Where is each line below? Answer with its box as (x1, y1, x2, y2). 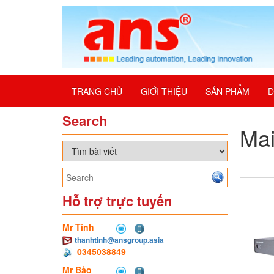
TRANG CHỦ (72, 85, 122, 98)
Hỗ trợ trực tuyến (62, 191, 172, 211)
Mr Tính (62, 221, 97, 234)
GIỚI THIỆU (141, 85, 187, 98)
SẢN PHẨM (206, 85, 250, 98)
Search (62, 111, 107, 131)
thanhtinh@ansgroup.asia (75, 234, 164, 246)
